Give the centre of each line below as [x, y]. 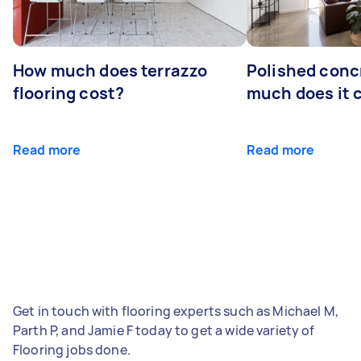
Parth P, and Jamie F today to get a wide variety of [164, 330]
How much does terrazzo [110, 70]
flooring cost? [69, 93]
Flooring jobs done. [72, 349]
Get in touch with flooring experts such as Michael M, [176, 311]
